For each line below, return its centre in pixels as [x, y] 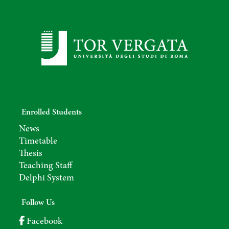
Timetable [38, 142]
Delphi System [47, 179]
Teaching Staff [46, 166]
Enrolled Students [52, 113]
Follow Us [38, 203]
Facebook [44, 222]
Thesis [31, 154]
